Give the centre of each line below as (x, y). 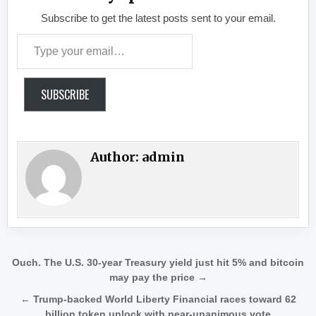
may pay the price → (158, 278)
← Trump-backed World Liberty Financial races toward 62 (158, 299)
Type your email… (57, 41)
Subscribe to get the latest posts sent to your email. (158, 18)
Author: (116, 157)
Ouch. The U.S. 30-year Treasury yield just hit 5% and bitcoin (158, 263)
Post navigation (86, 265)
